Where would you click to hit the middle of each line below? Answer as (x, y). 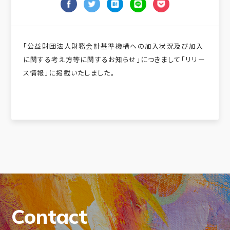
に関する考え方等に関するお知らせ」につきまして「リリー (114, 59)
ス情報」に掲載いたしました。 (69, 72)
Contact (50, 216)
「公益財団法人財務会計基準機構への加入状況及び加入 (113, 46)
